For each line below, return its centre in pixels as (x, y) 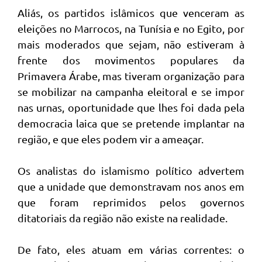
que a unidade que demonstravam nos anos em (131, 186)
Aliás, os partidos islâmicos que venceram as (131, 13)
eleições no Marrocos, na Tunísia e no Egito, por (131, 28)
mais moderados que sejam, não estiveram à (131, 44)
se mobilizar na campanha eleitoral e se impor (131, 92)
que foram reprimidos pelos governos (131, 202)
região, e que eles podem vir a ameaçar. (111, 139)
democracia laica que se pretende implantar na (131, 123)
